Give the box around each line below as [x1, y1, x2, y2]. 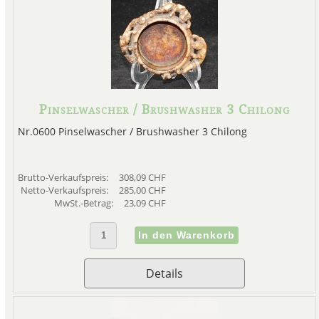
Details [146, 266, 183, 282]
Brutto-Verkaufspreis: [17, 171, 110, 184]
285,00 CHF [118, 184, 166, 197]
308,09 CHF [118, 171, 166, 184]
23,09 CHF [123, 197, 166, 210]
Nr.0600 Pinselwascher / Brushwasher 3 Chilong [17, 125, 247, 139]
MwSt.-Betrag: [53, 197, 115, 210]
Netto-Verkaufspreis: [20, 184, 110, 197]
